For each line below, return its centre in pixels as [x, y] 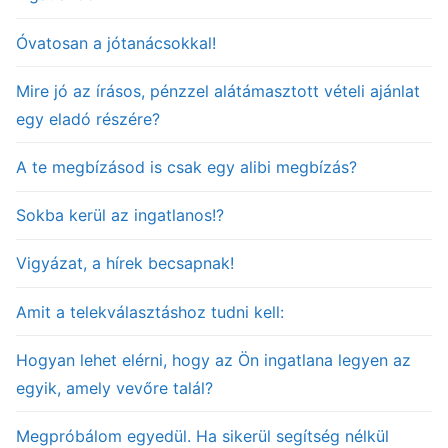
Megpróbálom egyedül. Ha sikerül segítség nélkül [202, 435]
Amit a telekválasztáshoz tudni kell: [150, 311]
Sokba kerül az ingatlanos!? [120, 215]
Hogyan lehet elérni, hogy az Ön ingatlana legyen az [213, 359]
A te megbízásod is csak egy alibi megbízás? [186, 166]
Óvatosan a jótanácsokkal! [116, 42]
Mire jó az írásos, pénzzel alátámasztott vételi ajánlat [218, 90]
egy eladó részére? [88, 118]
